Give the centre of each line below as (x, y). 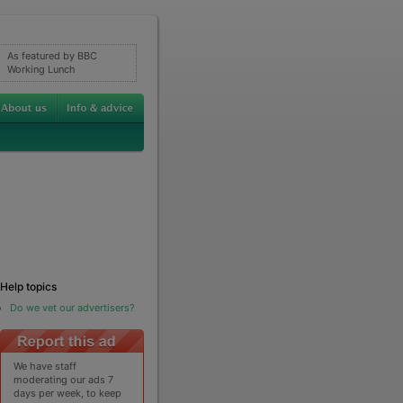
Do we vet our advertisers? (72, 307)
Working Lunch (41, 69)
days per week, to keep (68, 393)
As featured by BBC (52, 55)
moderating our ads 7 (64, 379)
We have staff (45, 366)
